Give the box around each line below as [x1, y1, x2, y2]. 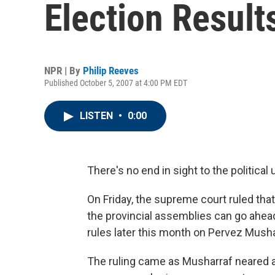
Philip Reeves [83, 64, 139, 77]
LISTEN [80, 110, 115, 122]
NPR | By [44, 64, 83, 77]
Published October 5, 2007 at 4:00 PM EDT [44, 78, 187, 88]
